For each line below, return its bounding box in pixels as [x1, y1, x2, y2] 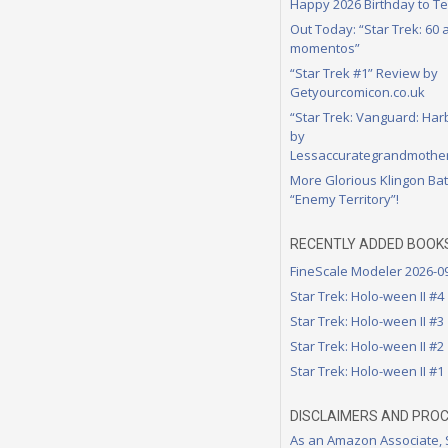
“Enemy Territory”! [290, 189, 399, 208]
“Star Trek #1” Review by [290, 63, 438, 82]
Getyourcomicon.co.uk [290, 82, 425, 101]
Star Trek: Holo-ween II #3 [290, 311, 444, 330]
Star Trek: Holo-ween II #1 [290, 361, 444, 380]
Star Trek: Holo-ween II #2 [290, 336, 444, 355]
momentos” [290, 38, 360, 57]
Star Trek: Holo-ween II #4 [290, 286, 444, 305]
